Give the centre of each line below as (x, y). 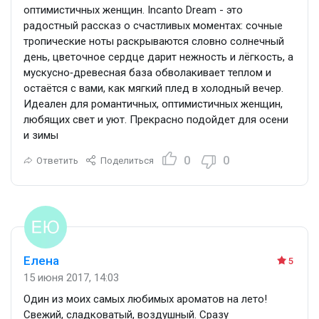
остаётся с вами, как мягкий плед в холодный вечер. (153, 88)
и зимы (41, 135)
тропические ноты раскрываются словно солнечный (154, 41)
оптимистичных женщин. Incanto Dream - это (133, 10)
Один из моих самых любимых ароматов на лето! (145, 299)
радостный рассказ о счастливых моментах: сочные (153, 25)
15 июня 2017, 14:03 (71, 277)
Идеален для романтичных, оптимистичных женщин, (153, 104)
